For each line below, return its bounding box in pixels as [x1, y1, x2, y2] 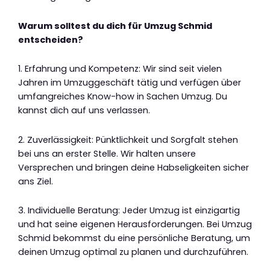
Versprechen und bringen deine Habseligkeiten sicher [18, 161, 249, 174]
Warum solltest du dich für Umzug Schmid [18, 19, 212, 32]
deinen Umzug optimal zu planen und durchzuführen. [18, 246, 248, 259]
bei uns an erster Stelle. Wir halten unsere [18, 147, 196, 160]
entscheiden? [18, 33, 83, 46]
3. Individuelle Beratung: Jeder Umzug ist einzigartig [18, 204, 240, 217]
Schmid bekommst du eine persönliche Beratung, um [18, 232, 250, 245]
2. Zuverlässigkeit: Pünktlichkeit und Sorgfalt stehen [18, 133, 238, 146]
